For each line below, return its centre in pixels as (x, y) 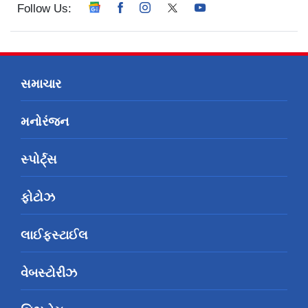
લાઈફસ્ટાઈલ (54, 235)
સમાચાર (41, 84)
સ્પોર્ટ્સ (39, 160)
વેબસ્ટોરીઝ (49, 273)
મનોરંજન (45, 122)
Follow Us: (44, 9)
